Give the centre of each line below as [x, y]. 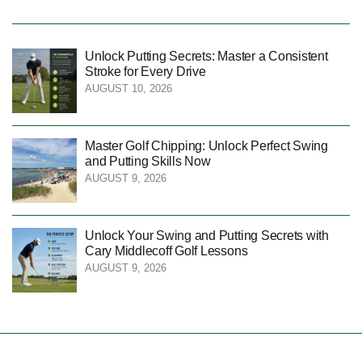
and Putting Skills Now [148, 162]
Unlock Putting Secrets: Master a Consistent [206, 57]
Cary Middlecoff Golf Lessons [166, 251]
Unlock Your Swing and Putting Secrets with [207, 236]
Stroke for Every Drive [145, 72]
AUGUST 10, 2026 [128, 89]
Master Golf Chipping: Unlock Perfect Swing [206, 146]
